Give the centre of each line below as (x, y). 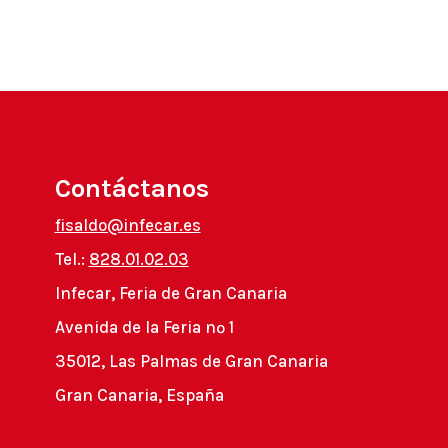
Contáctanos (131, 189)
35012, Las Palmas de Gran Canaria (191, 361)
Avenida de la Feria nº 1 (144, 327)
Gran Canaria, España (139, 395)
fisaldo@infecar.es (127, 225)
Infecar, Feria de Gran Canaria (170, 293)
